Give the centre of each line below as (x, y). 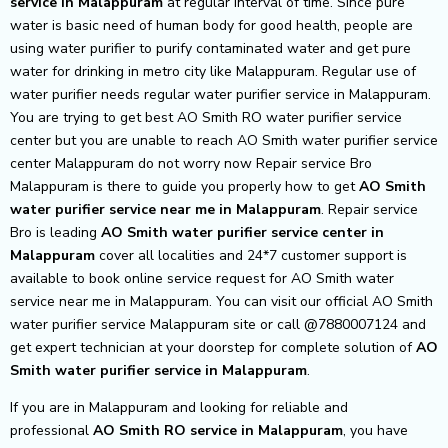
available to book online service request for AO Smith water (202, 278)
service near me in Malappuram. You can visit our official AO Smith (221, 301)
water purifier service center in (278, 232)
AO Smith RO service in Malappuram (218, 430)
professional (51, 430)
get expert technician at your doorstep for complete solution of (213, 347)
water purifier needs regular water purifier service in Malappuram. (220, 94)
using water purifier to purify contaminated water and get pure (210, 48)
